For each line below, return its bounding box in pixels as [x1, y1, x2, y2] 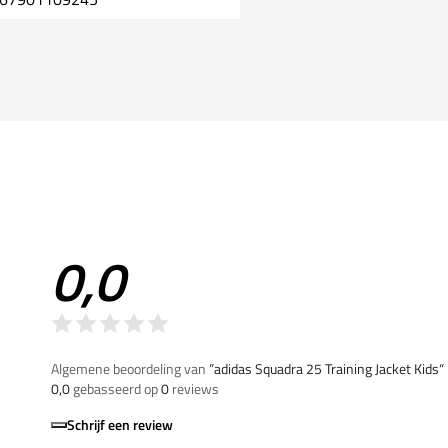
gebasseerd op [70, 377, 161, 399]
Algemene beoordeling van [51, 357, 209, 379]
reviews [169, 377, 219, 399]
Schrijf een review [67, 413, 173, 435]
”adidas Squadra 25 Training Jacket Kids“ [209, 357, 444, 379]
